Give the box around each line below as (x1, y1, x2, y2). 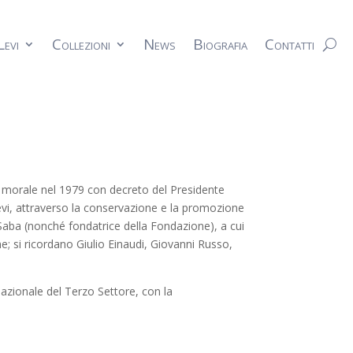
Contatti (265, 34, 314, 55)
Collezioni (52, 34, 110, 55)
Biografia (193, 34, 247, 55)
